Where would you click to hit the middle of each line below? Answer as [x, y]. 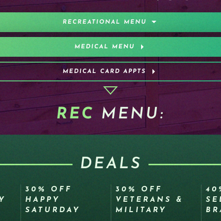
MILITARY [141, 210]
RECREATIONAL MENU [104, 22]
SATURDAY [53, 210]
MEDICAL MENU [104, 47]
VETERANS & [149, 200]
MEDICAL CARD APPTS [104, 72]
